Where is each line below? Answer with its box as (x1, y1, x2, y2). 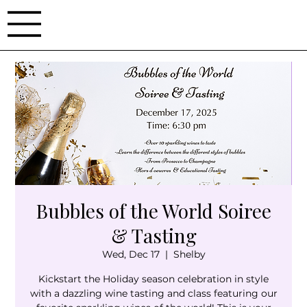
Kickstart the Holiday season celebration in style (38, 273, 269, 285)
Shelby (173, 248, 206, 260)
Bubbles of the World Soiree (36, 198, 271, 223)
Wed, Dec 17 (101, 248, 160, 260)
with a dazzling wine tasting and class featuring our (29, 287, 278, 299)
